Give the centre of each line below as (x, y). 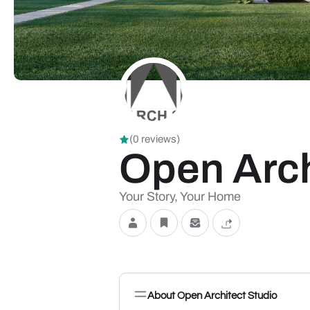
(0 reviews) (155, 139)
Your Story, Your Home (180, 197)
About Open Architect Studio (212, 295)
